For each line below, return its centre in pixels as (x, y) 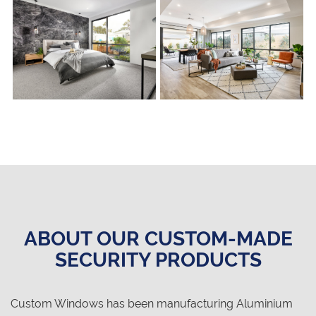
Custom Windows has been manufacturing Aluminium (152, 304)
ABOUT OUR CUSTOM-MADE (158, 239)
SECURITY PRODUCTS (158, 260)
